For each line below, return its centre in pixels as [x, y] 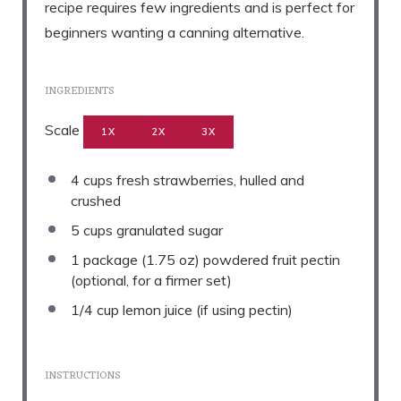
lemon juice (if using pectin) [206, 310]
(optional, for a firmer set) [151, 281]
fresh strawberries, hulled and [209, 180]
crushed [96, 201]
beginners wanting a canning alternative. [175, 33]
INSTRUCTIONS [83, 376]
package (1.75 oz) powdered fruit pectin [210, 260]
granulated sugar [168, 230]
